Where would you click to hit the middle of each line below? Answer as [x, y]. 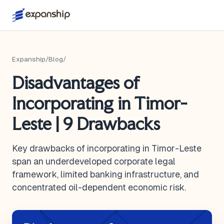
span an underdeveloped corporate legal [94, 161]
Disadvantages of [76, 83]
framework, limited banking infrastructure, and [105, 174]
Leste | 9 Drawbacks [86, 124]
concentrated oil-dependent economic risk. [99, 187]
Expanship [29, 59]
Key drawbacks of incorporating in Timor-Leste [107, 148]
